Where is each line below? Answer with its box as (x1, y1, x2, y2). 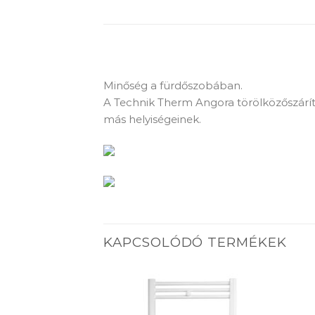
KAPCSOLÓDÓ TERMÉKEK (103, 234, 287, 251)
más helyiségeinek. (103, 112, 201, 126)
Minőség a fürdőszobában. (103, 78, 243, 92)
